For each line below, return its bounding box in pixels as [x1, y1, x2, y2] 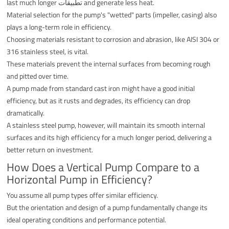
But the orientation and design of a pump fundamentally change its [7, 201, 208, 213]
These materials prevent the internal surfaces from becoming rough [7, 58, 211, 69]
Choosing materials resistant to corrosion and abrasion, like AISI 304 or [7, 33, 220, 44]
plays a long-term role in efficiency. [7, 21, 112, 32]
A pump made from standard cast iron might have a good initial [7, 82, 195, 94]
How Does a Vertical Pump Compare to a [7, 158, 200, 176]
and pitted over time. [7, 70, 69, 81]
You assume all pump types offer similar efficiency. [7, 189, 158, 200]
